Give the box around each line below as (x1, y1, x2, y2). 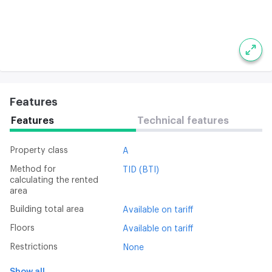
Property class (15, 146, 68, 155)
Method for (10, 165, 17, 174)
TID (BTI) (123, 165, 159, 174)
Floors (15, 223, 35, 233)
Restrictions (15, 242, 58, 251)
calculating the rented (10, 175, 98, 185)
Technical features (137, 115, 229, 126)
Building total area (16, 205, 84, 214)
